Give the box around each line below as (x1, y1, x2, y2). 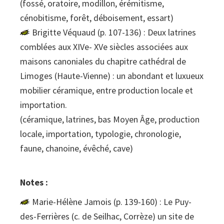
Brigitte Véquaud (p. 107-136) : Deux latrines (32, 26, 196, 38)
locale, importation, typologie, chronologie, (20, 128, 181, 140)
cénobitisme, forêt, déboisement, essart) (20, 12, 173, 24)
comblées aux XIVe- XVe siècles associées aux (20, 41, 188, 53)
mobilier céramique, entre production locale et (20, 84, 193, 96)
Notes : (20, 176, 48, 188)
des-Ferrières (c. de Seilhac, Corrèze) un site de (20, 210, 194, 222)
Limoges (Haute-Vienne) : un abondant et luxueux (20, 70, 203, 82)
